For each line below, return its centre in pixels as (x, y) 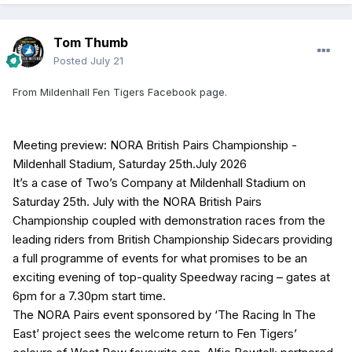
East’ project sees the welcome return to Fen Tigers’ (155, 334)
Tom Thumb (91, 43)
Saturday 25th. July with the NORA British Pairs (137, 202)
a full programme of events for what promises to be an (160, 258)
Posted (72, 61)
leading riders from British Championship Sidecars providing (172, 240)
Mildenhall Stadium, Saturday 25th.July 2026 (130, 164)
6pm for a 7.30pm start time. (89, 296)
